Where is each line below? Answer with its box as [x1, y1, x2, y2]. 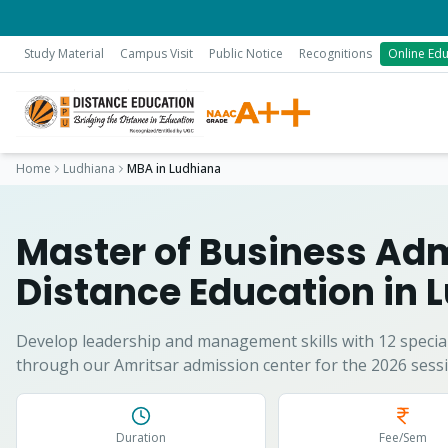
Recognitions [299, 45, 372, 62]
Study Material [24, 45, 104, 62]
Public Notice [209, 45, 283, 62]
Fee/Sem [379, 429, 428, 446]
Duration [116, 429, 167, 446]
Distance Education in [16, 267, 426, 318]
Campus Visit [120, 45, 193, 62]
